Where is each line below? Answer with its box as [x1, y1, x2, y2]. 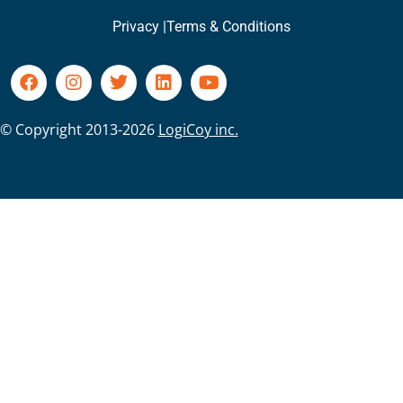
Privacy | [112, 18, 166, 36]
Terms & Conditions [166, 18, 291, 36]
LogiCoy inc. [157, 120, 238, 140]
